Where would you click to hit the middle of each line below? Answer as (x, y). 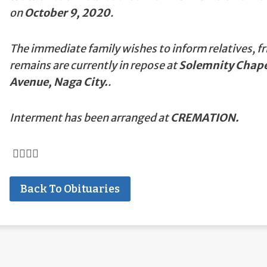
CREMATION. (204, 118)
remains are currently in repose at (94, 65)
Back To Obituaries (70, 189)
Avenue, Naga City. (58, 82)
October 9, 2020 (67, 13)
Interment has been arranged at (89, 118)
